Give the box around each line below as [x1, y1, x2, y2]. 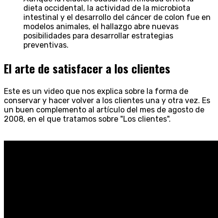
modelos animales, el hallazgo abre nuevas [23, 22, 179, 32]
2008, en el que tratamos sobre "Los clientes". [4, 114, 171, 124]
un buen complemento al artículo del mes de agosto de [4, 105, 204, 115]
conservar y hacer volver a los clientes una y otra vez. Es [4, 96, 210, 106]
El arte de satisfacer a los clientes [4, 59, 170, 77]
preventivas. [23, 40, 69, 50]
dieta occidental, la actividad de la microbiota [23, 3, 190, 13]
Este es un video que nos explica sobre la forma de [4, 87, 188, 96]
